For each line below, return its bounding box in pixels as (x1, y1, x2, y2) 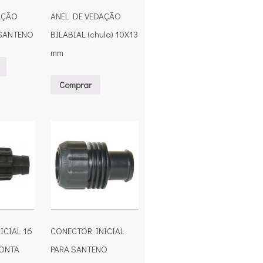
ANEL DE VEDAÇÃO (50, 10, 122, 22)
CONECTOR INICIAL (50, 225, 125, 237)
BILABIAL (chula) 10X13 (50, 28, 139, 41)
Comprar (59, 78, 92, 90)
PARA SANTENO (50, 243, 108, 255)
